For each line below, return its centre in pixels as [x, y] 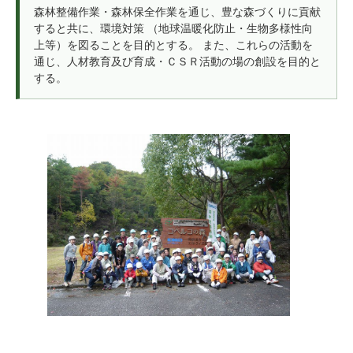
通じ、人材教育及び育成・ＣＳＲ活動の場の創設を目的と [177, 61]
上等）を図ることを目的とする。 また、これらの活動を [173, 45]
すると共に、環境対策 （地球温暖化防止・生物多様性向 [173, 28]
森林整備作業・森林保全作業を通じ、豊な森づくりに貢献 [177, 12]
